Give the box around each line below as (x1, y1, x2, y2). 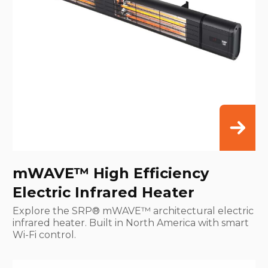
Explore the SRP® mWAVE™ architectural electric (13, 205, 254, 217)
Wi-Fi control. (13, 229, 76, 241)
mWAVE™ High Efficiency (13, 165, 209, 182)
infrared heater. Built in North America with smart (13, 217, 249, 229)
